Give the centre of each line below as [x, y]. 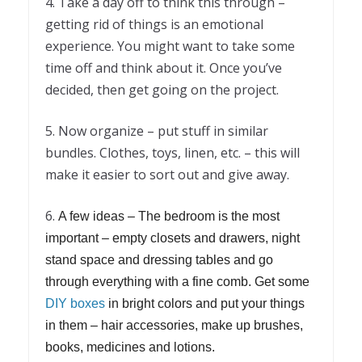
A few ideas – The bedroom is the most [169, 217]
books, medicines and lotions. [130, 347]
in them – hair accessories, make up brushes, [174, 326]
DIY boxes [75, 304]
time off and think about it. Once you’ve [164, 68]
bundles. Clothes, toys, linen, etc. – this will [173, 153]
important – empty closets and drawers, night [173, 238]
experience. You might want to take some [170, 46]
